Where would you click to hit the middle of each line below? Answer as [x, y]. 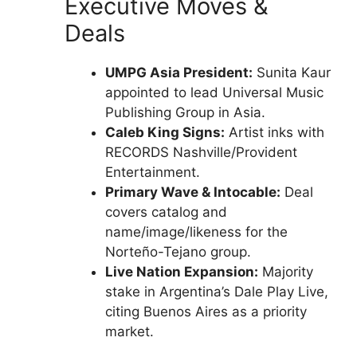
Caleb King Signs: [165, 132]
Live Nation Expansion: [182, 272]
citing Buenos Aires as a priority [206, 312]
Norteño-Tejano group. [178, 252]
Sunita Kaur [292, 73]
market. [129, 331]
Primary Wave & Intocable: [193, 192]
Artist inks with [275, 132]
